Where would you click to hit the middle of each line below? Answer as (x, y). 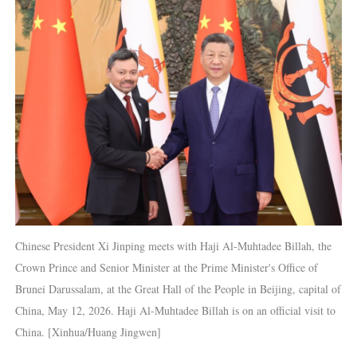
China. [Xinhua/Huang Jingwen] (88, 332)
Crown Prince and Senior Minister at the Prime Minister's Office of (166, 268)
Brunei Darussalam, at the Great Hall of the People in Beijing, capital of (178, 289)
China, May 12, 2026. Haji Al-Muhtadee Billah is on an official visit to (175, 311)
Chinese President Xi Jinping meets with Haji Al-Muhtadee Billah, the (173, 246)
